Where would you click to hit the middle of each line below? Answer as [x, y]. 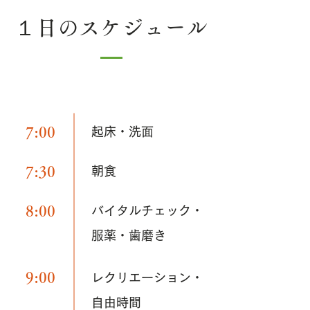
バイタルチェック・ [147, 210]
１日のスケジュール [111, 27]
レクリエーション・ [147, 277]
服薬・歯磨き [129, 235]
